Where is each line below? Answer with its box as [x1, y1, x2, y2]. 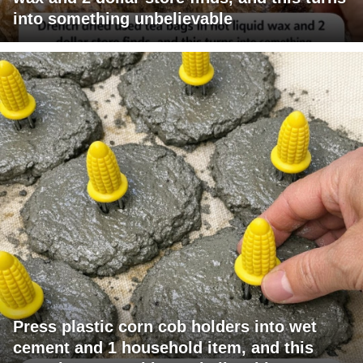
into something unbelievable [13, 9, 233, 28]
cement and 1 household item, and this [13, 338, 314, 357]
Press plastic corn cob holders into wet [13, 317, 317, 335]
